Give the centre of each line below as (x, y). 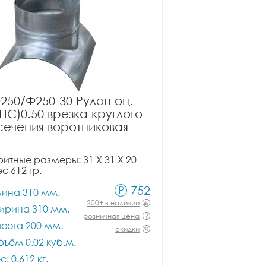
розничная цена (111, 216)
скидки (127, 229)
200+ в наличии (113, 203)
